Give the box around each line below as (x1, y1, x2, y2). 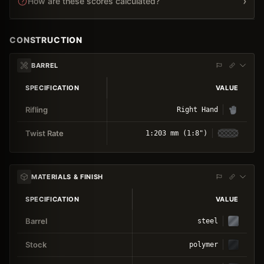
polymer (189, 240, 218, 249)
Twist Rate (25, 128, 64, 138)
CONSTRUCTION (9, 34, 83, 45)
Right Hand (177, 105, 218, 114)
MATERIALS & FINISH (31, 172, 103, 181)
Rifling (25, 104, 48, 114)
